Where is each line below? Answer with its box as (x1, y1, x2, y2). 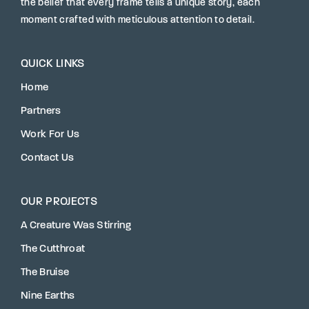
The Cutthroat (21, 243, 86, 255)
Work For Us (21, 129, 80, 140)
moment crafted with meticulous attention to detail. (21, 14, 255, 26)
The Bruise (21, 267, 70, 278)
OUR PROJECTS (21, 196, 98, 208)
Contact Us (21, 152, 74, 163)
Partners (21, 106, 61, 117)
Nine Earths (21, 290, 75, 301)
